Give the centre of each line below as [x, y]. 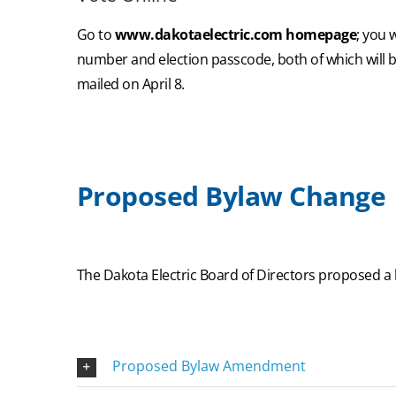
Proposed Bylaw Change [231, 196]
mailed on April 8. [130, 84]
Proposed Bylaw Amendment [209, 366]
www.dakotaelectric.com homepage [236, 35]
